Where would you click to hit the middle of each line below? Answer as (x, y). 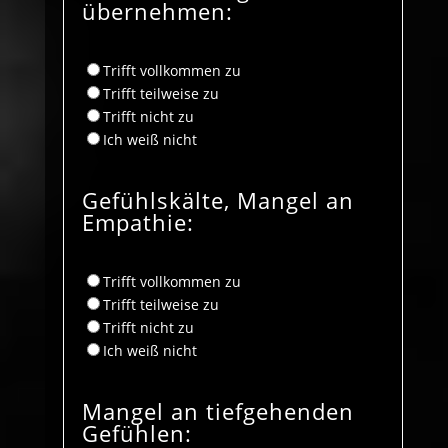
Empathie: (137, 221)
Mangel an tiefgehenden (217, 410)
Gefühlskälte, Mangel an (217, 199)
